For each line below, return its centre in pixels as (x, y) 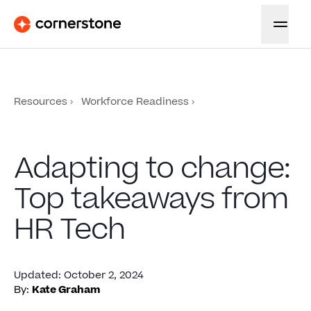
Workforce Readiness (135, 102)
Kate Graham (66, 290)
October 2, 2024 (104, 275)
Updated (36, 275)
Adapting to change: (152, 169)
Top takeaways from (151, 200)
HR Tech (69, 230)
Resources (41, 102)
